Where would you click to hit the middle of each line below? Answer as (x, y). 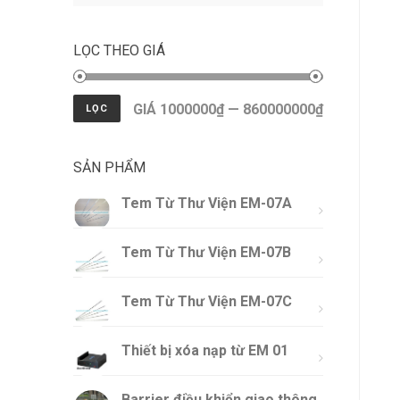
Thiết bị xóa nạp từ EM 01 (205, 350)
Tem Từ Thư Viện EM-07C (207, 301)
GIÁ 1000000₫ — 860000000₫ (228, 109)
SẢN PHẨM (109, 167)
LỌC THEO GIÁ (119, 50)
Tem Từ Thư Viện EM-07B (206, 252)
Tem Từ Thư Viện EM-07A (207, 203)
